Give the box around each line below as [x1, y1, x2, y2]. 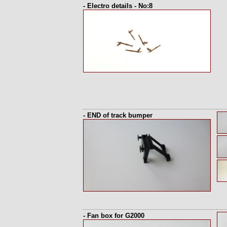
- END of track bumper [83, 111, 153, 119]
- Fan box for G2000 [83, 212, 144, 219]
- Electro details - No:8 [83, 2, 153, 10]
